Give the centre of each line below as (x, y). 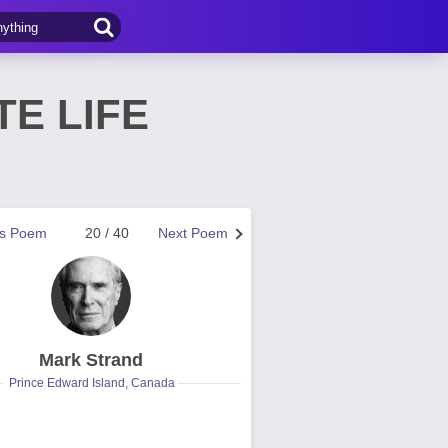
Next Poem (193, 233)
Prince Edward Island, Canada (92, 383)
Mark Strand (91, 360)
